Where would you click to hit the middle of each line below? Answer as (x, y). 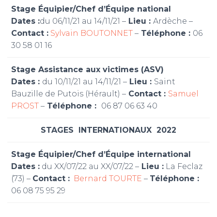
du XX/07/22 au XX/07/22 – (89, 166)
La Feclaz (183, 166)
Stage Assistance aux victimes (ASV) (87, 70)
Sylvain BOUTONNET (91, 33)
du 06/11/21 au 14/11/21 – (83, 21)
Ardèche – (173, 21)
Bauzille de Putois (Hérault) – (69, 94)
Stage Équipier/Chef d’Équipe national (91, 9)
